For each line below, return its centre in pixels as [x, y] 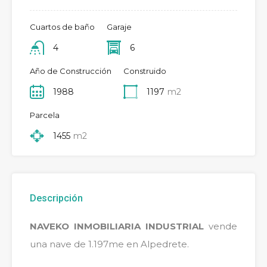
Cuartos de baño [62, 27]
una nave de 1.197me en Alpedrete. [109, 244]
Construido [145, 71]
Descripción [56, 198]
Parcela [45, 115]
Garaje [119, 27]
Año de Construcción [71, 71]
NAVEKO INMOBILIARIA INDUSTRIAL [117, 226]
